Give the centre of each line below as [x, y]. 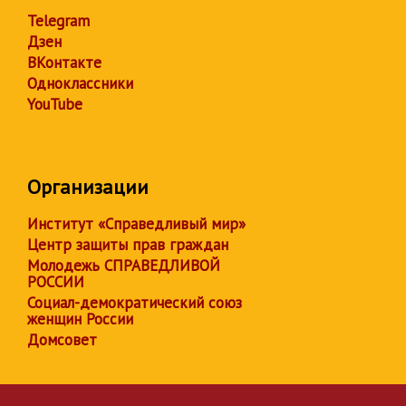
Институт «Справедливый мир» [136, 224]
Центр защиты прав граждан [128, 245]
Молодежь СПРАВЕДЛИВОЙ [124, 266]
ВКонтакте [64, 63]
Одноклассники [80, 83]
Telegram [58, 21]
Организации [88, 187]
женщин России [80, 319]
